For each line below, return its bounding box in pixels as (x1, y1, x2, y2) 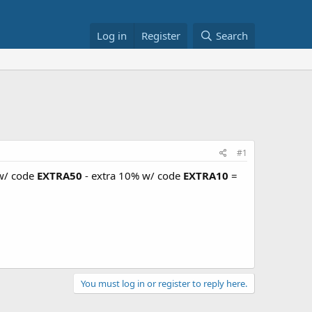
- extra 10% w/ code (82, 169, 183, 182)
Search (216, 29, 248, 42)
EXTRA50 (37, 169, 82, 182)
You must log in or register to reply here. (81, 276, 247, 290)
